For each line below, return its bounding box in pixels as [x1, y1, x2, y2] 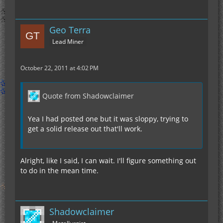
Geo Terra [49, 24, 91, 36]
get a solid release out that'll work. [28, 124, 142, 133]
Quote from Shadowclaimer [42, 91, 134, 101]
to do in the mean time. [20, 166, 99, 175]
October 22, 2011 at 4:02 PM [20, 64, 99, 72]
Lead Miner [52, 37, 84, 46]
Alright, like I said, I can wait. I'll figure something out [20, 156, 196, 165]
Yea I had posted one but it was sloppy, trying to [28, 114, 188, 123]
